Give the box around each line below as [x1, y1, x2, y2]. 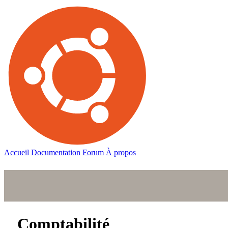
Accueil [4, 148, 29, 157]
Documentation [31, 148, 80, 157]
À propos [106, 148, 136, 157]
